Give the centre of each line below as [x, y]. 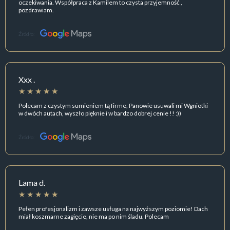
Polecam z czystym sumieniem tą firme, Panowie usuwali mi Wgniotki [113, 105]
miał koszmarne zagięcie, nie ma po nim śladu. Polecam [94, 216]
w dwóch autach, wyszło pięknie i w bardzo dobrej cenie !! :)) [100, 113]
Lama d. [32, 183]
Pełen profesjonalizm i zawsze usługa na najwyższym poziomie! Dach [113, 208]
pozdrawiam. [36, 10]
